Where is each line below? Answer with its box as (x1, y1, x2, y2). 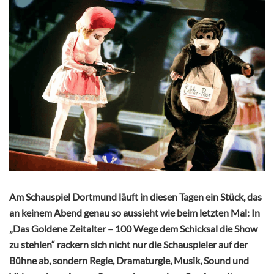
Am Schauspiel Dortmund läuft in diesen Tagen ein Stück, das (9, 191, 262, 203)
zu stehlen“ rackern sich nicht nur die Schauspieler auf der (9, 239, 248, 251)
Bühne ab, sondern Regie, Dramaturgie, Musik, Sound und (9, 254, 249, 267)
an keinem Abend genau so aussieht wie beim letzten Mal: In (9, 207, 260, 219)
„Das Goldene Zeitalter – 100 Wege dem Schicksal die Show (9, 223, 257, 235)
